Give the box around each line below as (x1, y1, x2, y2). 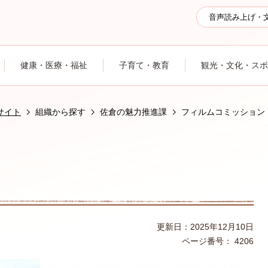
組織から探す (35, 107, 86, 117)
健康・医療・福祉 (20, 60, 87, 70)
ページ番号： (182, 236, 232, 246)
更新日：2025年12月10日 (157, 222, 254, 232)
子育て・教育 (119, 60, 169, 70)
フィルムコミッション (181, 107, 265, 117)
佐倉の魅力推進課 (100, 107, 167, 117)
